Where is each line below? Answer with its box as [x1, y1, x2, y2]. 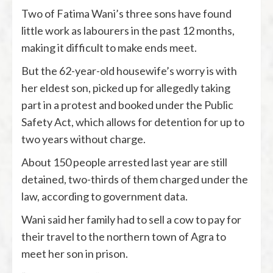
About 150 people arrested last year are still [21, 155, 227, 169]
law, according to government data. [21, 189, 188, 203]
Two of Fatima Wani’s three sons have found [21, 6, 232, 20]
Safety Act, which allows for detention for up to [21, 115, 244, 129]
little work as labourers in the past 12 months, [21, 23, 235, 37]
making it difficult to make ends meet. [21, 40, 197, 54]
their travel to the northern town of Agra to [21, 229, 226, 243]
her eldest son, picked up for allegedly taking [21, 80, 230, 94]
